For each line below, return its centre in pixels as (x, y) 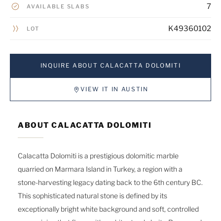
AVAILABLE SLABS (58, 6)
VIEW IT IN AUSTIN (114, 89)
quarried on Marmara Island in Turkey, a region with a (100, 169)
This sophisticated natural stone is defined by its (92, 196)
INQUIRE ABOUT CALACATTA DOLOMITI (110, 66)
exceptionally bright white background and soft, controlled (108, 209)
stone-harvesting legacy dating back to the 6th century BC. (110, 183)
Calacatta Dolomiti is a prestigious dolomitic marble (98, 156)
